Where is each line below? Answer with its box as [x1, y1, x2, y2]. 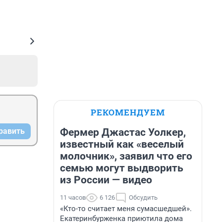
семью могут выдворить [60, 162, 183, 174]
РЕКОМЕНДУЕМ [91, 107, 165, 118]
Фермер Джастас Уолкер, [60, 126, 186, 138]
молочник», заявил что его [60, 150, 192, 162]
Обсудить [129, 194, 158, 201]
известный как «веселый [60, 138, 184, 150]
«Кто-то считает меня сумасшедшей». [60, 204, 192, 213]
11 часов [60, 194, 86, 201]
